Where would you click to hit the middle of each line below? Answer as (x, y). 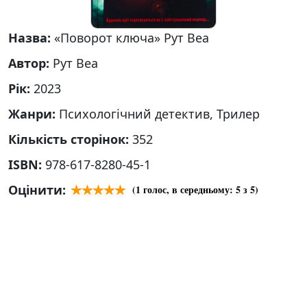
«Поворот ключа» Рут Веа (132, 38)
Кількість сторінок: (70, 139)
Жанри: (34, 114)
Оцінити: (37, 190)
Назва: (31, 38)
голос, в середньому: (188, 189)
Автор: (30, 63)
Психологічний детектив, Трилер (159, 114)
